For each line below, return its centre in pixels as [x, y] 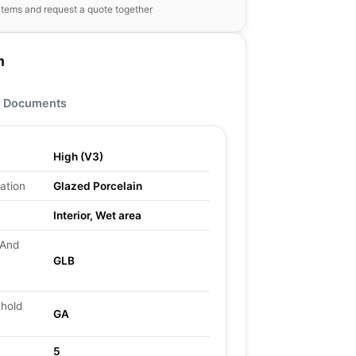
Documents [35, 103]
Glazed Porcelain [98, 186]
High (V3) [78, 157]
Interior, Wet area [97, 215]
